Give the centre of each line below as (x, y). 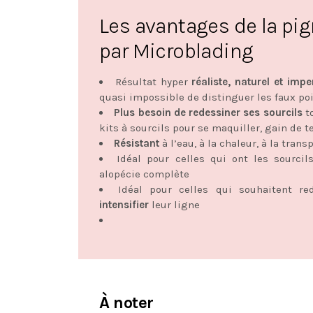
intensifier (124, 204)
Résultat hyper (153, 81)
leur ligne (174, 204)
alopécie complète (144, 174)
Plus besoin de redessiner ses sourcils (208, 112)
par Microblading (176, 51)
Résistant (137, 143)
